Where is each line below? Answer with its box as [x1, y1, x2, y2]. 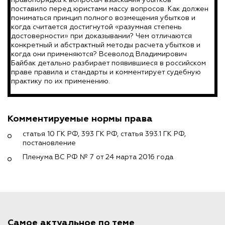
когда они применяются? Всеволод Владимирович [11, 50, 187, 58]
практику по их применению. [11, 77, 110, 85]
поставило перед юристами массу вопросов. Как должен [11, 5, 208, 13]
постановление [23, 139, 76, 147]
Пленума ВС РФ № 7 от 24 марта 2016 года [23, 153, 173, 161]
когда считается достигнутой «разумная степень [11, 23, 182, 31]
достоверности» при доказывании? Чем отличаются [11, 32, 192, 40]
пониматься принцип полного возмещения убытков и [11, 14, 195, 22]
